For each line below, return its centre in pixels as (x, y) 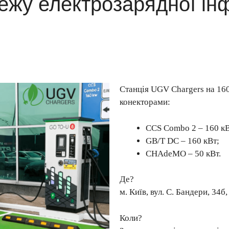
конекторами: (145, 102)
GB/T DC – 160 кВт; (182, 141)
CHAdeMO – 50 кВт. (183, 153)
